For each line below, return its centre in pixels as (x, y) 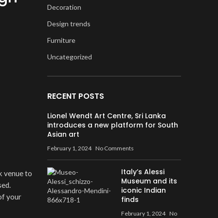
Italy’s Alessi (143, 172)
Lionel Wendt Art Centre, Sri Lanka (106, 116)
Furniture (61, 40)
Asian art (63, 134)
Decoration (64, 7)
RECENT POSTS (75, 96)
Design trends (69, 24)
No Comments (114, 148)
